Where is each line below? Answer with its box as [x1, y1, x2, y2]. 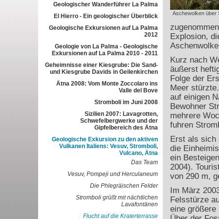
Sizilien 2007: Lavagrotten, [84, 110, 158, 117]
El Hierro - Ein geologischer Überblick [53, 13, 158, 20]
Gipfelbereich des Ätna [94, 124, 158, 131]
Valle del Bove [118, 87, 158, 94]
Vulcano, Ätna [119, 150, 158, 156]
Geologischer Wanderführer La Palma [53, 1, 158, 8]
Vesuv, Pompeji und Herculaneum [67, 171, 158, 177]
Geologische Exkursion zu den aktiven [51, 136, 158, 143]
